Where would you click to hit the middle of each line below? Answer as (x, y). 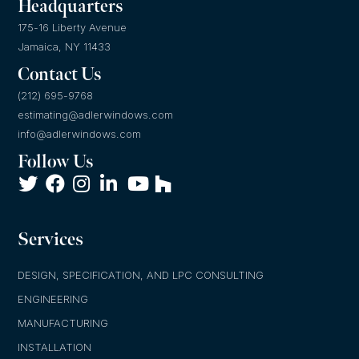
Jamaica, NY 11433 (65, 47)
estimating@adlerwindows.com (96, 115)
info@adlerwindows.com (80, 134)
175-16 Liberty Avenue (73, 28)
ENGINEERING (53, 299)
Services (51, 240)
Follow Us (56, 163)
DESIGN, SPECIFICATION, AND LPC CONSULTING (141, 275)
